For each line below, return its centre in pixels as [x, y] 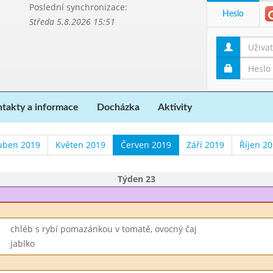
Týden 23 [136, 179]
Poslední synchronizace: [78, 7]
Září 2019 [205, 145]
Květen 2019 [80, 145]
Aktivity [175, 107]
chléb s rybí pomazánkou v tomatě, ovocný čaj [103, 229]
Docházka [118, 107]
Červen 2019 [146, 145]
